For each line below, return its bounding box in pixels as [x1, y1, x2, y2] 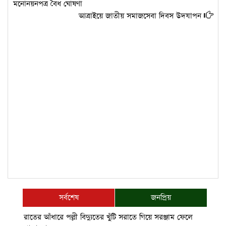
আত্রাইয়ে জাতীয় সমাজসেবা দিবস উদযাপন [79, 11, 201, 22]
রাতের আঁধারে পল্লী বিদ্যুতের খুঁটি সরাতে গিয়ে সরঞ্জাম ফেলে [24, 212, 193, 223]
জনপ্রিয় [151, 192, 172, 203]
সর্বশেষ [59, 192, 79, 203]
